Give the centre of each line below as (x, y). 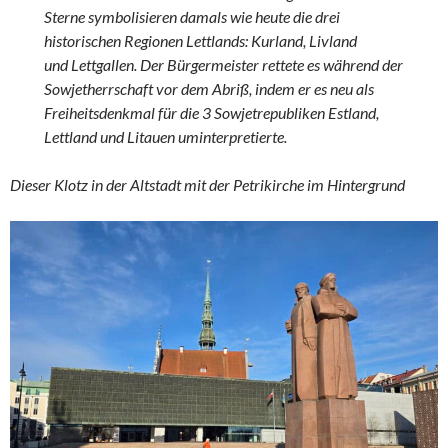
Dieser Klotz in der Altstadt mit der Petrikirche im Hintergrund (207, 184)
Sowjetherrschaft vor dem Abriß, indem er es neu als (209, 88)
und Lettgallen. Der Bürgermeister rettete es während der (224, 64)
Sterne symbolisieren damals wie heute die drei (192, 16)
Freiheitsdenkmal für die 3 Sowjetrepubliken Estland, (212, 112)
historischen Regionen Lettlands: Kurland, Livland (201, 40)
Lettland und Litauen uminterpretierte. (166, 136)
